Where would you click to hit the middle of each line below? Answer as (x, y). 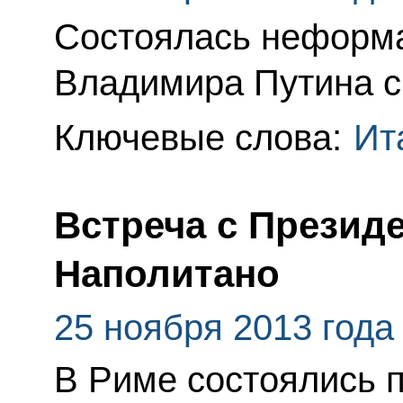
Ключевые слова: (202, 138)
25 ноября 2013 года (224, 328)
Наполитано (166, 274)
